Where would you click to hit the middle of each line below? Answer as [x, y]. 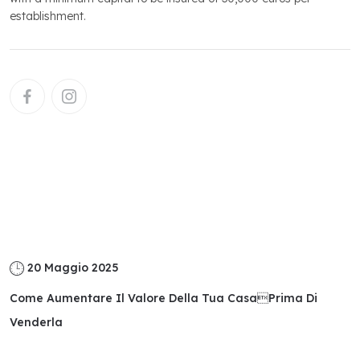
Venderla [36, 323]
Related [47, 200]
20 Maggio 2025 [73, 268]
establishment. [48, 16]
